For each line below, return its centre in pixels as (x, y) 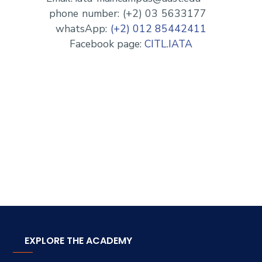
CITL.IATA (170, 44)
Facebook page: (95, 44)
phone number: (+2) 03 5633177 (131, 14)
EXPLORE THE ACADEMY (78, 240)
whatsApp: (78, 29)
